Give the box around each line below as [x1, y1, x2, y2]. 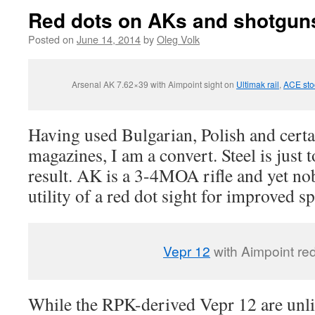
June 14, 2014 [77, 32, 141, 46]
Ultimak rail [236, 78, 279, 90]
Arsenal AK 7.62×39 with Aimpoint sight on [72, 78, 236, 90]
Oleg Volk [157, 32, 200, 46]
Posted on [28, 32, 74, 46]
